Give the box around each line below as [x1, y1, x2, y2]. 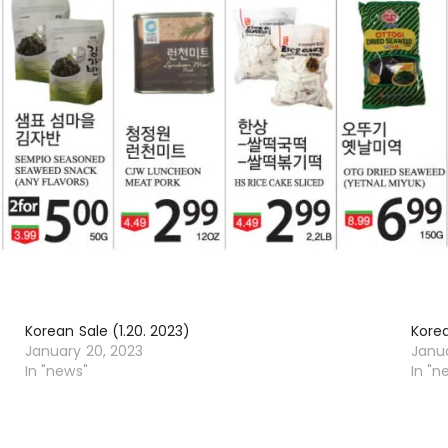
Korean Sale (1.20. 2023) [25, 321, 191, 341]
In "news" [25, 361, 88, 381]
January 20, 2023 [25, 341, 144, 361]
